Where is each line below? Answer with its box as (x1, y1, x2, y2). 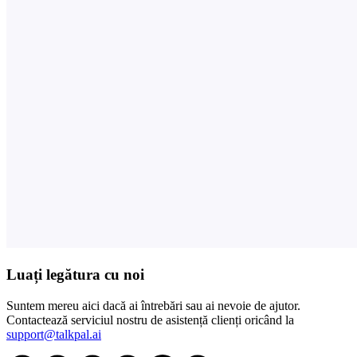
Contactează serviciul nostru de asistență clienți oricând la (6, 312, 294, 327)
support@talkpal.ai (6, 327, 101, 341)
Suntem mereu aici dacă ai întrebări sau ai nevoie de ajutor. (6, 298, 300, 312)
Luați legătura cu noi (6, 265, 144, 283)
